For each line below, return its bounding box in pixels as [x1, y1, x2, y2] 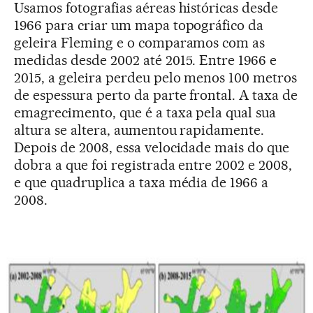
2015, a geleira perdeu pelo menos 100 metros [14, 69, 298, 87]
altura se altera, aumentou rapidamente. [14, 122, 265, 139]
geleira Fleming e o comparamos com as [14, 34, 265, 52]
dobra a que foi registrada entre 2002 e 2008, [14, 156, 293, 174]
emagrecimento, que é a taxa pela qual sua [14, 104, 277, 122]
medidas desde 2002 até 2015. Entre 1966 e [14, 52, 277, 69]
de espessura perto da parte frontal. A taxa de [14, 87, 298, 104]
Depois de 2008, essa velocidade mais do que [14, 139, 290, 156]
